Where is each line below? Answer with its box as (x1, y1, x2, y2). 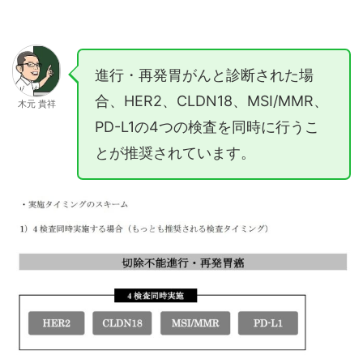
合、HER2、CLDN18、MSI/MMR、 (95, 92, 328, 109)
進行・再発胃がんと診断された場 (95, 66, 314, 83)
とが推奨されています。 (95, 143, 255, 161)
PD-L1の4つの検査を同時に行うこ (95, 117, 319, 135)
